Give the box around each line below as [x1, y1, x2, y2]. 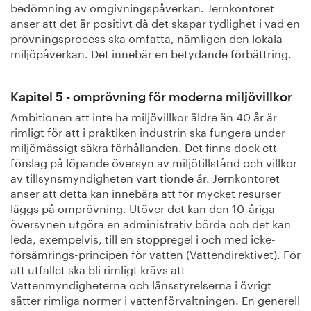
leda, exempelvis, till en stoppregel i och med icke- [10, 229, 276, 246]
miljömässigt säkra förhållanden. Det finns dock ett [10, 137, 277, 155]
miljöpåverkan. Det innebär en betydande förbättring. [10, 44, 292, 61]
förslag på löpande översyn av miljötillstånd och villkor [10, 153, 297, 170]
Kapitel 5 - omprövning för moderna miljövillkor [10, 91, 292, 103]
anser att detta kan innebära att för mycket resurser [10, 183, 281, 201]
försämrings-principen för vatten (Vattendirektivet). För [10, 244, 301, 262]
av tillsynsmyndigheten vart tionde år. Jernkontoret [10, 168, 280, 185]
